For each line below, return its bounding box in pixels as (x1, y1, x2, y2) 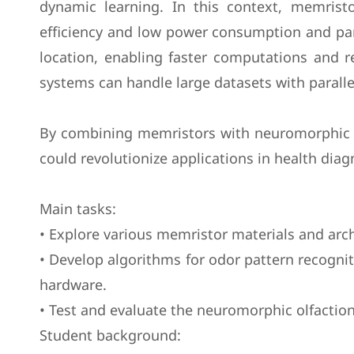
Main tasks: (40, 199, 116, 218)
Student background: (40, 326, 181, 345)
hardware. (40, 275, 107, 294)
